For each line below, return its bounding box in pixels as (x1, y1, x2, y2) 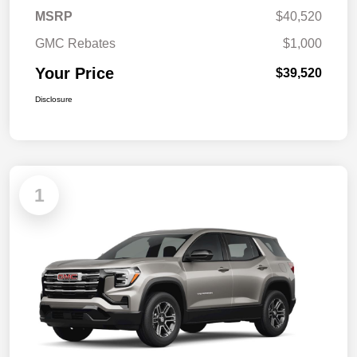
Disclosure (35, 94, 73, 104)
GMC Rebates (35, 36, 116, 50)
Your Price (35, 64, 114, 82)
